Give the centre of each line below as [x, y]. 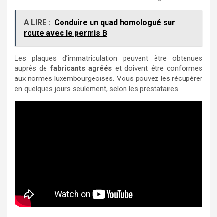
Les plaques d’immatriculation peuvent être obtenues [108, 58]
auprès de [32, 68]
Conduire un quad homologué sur [115, 22]
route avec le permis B [65, 33]
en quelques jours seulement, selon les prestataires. [97, 88]
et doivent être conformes [157, 68]
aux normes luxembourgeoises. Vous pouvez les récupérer [108, 78]
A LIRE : [37, 22]
